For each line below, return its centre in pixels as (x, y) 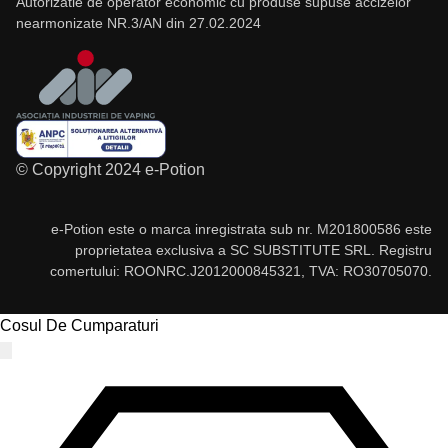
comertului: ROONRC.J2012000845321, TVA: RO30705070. (241, 270)
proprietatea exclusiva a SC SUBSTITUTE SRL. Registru (253, 249)
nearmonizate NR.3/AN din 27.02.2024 (138, 22)
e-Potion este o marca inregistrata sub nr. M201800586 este (241, 228)
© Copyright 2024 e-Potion (110, 169)
